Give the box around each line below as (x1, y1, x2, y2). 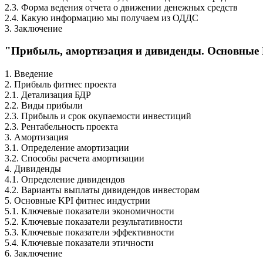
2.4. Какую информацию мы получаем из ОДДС (5, 12, 198, 23)
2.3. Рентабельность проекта (5, 122, 118, 132)
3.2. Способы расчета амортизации (5, 153, 144, 164)
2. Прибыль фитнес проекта (5, 79, 116, 90)
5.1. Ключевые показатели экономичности (5, 206, 174, 217)
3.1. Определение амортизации (5, 143, 129, 153)
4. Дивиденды (5, 164, 61, 174)
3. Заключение (5, 23, 62, 33)
